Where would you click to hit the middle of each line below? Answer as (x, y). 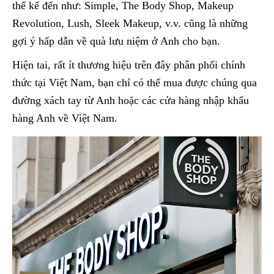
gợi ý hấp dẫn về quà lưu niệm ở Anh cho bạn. (116, 41)
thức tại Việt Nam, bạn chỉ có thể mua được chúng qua (135, 82)
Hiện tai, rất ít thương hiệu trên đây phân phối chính (129, 65)
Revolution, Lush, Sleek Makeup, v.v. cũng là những (130, 23)
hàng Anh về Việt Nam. (65, 118)
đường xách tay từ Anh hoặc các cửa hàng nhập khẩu (131, 100)
